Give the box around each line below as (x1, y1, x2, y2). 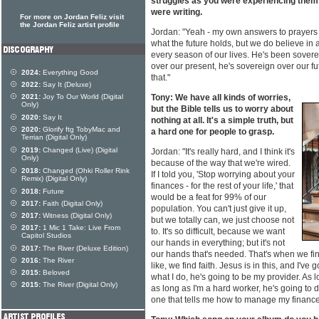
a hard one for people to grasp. (151, 127, 274, 137)
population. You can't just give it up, (151, 204, 286, 214)
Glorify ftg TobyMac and (41, 125, 120, 133)
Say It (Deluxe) (41, 80, 91, 88)
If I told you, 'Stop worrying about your (151, 169, 295, 180)
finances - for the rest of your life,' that (151, 181, 293, 192)
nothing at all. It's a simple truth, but (151, 115, 293, 126)
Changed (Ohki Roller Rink (41, 167, 130, 174)
